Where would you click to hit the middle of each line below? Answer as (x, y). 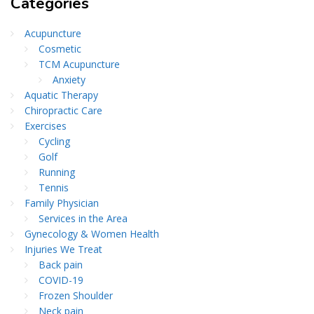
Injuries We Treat (63, 250)
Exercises (46, 126)
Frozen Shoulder (76, 296)
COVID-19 (61, 280)
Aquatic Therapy (61, 95)
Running (57, 172)
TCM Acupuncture (79, 64)
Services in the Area (83, 219)
